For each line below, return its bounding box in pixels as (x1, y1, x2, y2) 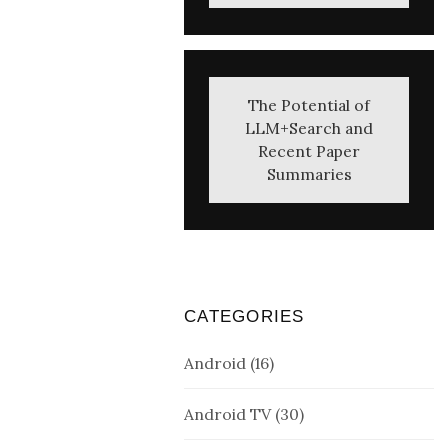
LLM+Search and (245, 118, 373, 138)
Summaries (266, 164, 352, 184)
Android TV (184, 404, 271, 424)
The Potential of (248, 95, 370, 115)
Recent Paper (258, 141, 360, 161)
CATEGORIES (184, 307, 305, 326)
